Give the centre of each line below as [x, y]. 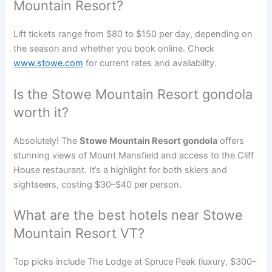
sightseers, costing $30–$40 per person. [98, 184]
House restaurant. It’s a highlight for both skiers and [121, 170]
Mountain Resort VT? [79, 233]
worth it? [41, 112]
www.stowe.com [49, 63]
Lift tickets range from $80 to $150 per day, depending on [133, 34]
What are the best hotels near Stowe [128, 215]
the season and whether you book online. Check [114, 49]
